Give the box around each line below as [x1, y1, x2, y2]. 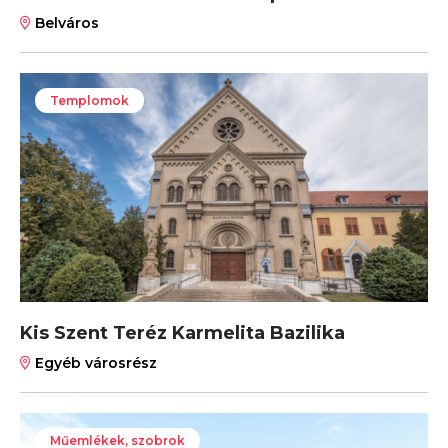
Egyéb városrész [31, 353, 157, 372]
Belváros [31, 13, 99, 32]
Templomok [50, 92, 129, 108]
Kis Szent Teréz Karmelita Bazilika [20, 321, 345, 344]
